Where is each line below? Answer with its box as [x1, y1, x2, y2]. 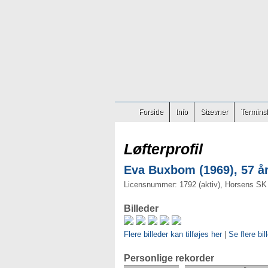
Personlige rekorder [124, 253, 214, 263]
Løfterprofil [124, 141, 203, 157]
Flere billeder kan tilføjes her [124, 230, 222, 239]
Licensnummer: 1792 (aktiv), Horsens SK [124, 180, 267, 189]
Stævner [200, 108, 228, 116]
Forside [139, 108, 163, 116]
